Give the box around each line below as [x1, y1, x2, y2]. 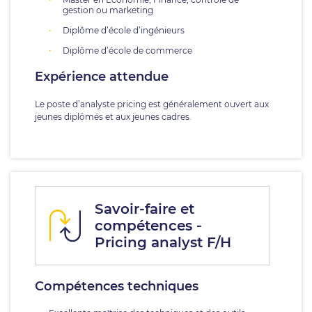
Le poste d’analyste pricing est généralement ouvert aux [35, 99, 269, 109]
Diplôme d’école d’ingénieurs [63, 25, 185, 36]
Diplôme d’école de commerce [63, 45, 192, 56]
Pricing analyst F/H [95, 234, 231, 251]
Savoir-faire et [95, 201, 194, 217]
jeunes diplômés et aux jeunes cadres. [35, 111, 192, 122]
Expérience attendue [35, 69, 169, 84]
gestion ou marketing [63, 5, 153, 15]
